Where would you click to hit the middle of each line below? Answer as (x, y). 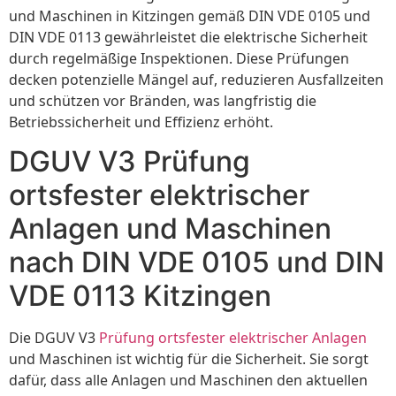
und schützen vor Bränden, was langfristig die (163, 100)
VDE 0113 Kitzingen (140, 296)
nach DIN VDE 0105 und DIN (197, 263)
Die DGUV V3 (54, 338)
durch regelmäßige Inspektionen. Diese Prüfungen (179, 58)
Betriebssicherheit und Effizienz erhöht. (141, 122)
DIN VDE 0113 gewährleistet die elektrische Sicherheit (188, 37)
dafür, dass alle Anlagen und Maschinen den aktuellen (188, 381)
